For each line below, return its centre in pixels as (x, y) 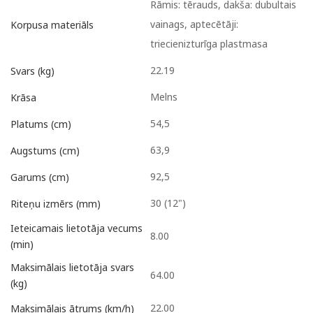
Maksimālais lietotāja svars (72, 268)
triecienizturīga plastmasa (209, 44)
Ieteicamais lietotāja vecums (77, 228)
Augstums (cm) (45, 150)
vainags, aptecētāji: (194, 24)
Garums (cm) (40, 177)
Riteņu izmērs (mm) (56, 203)
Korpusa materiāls (52, 24)
